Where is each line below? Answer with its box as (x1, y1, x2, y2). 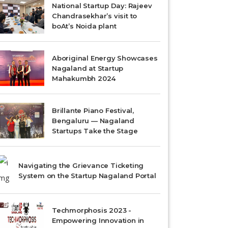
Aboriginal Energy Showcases (52, 54, 158, 62)
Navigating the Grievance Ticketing (18, 161, 144, 169)
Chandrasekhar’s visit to (52, 12, 137, 20)
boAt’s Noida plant (52, 22, 117, 30)
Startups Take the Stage (52, 127, 138, 135)
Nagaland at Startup (52, 64, 124, 72)
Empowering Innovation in (52, 216, 145, 224)
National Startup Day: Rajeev (52, 2, 152, 10)
